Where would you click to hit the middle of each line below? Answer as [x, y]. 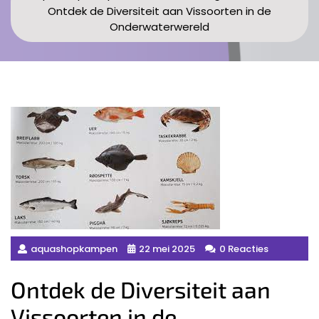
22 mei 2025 [167, 249]
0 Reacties [244, 249]
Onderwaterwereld [159, 26]
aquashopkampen [74, 249]
